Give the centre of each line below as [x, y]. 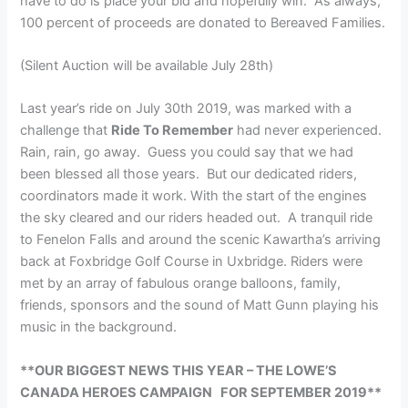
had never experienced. [310, 131]
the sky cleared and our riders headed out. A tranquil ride [197, 218]
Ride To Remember [173, 131]
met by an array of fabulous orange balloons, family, [181, 284]
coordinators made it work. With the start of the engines [194, 196]
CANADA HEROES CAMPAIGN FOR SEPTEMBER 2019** [201, 392]
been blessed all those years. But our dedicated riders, [189, 174]
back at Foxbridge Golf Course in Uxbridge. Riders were [192, 262]
